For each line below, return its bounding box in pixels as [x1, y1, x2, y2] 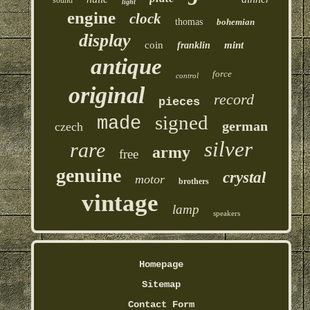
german [221, 118, 268, 134]
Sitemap [141, 278, 181, 290]
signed [154, 111, 208, 134]
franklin [176, 39, 210, 51]
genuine [56, 164, 122, 186]
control [175, 71, 199, 80]
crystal [223, 168, 266, 186]
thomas [175, 16, 203, 27]
